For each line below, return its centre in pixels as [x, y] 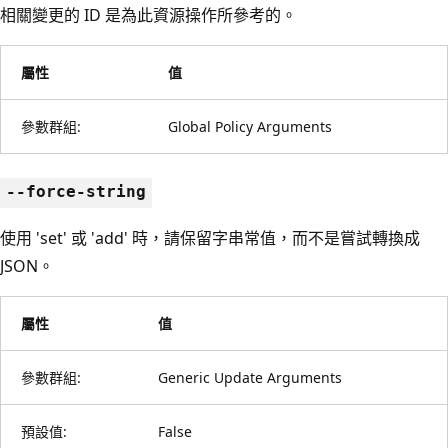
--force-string [76, 191]
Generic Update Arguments [250, 377]
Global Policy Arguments [250, 126]
